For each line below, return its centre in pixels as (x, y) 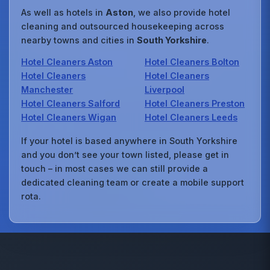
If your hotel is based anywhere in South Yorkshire (130, 140)
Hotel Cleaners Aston (67, 61)
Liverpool (165, 89)
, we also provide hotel (182, 12)
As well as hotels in (64, 12)
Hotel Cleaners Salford (71, 103)
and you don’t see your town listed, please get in (125, 154)
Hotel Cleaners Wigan (69, 117)
